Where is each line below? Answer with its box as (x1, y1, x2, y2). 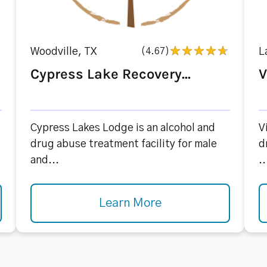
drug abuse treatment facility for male (30, 139, 217, 150)
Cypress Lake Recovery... (30, 66, 191, 82)
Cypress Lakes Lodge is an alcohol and (30, 123, 215, 133)
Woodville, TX (30, 46, 97, 57)
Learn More (98, 197, 162, 209)
